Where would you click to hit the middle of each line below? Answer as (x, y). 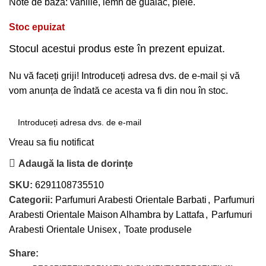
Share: (24, 254)
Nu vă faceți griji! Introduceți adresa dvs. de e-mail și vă (124, 76)
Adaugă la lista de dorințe (76, 163)
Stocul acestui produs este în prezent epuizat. (117, 49)
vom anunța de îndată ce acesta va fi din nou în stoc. (118, 91)
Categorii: (31, 200)
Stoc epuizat (37, 27)
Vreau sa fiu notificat (51, 142)
